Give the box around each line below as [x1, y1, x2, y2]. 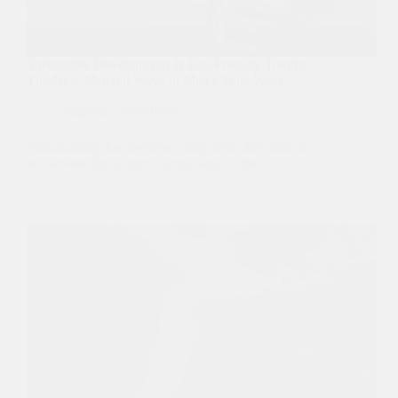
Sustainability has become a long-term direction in [27, 139, 306, 155]
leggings [62, 102, 109, 118]
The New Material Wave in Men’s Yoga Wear [27, 73, 283, 89]
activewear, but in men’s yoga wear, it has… [27, 155, 274, 171]
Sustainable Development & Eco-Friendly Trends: [27, 57, 306, 73]
